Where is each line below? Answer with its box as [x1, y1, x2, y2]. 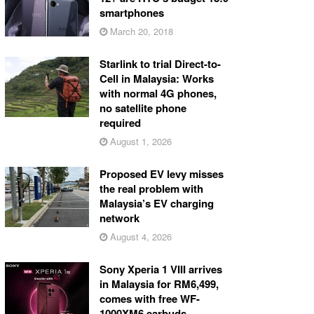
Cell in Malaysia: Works [99, 70, 214, 86]
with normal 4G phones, [99, 85, 217, 101]
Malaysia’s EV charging [99, 195, 214, 211]
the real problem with [99, 180, 203, 196]
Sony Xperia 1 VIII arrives [99, 261, 222, 277]
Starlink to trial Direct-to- [99, 55, 221, 71]
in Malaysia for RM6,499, [99, 275, 219, 292]
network [99, 210, 139, 226]
